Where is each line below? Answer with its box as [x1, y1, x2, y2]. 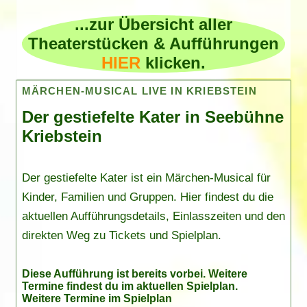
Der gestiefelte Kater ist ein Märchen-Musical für [21, 171, 271, 184]
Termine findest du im [21, 280, 136, 292]
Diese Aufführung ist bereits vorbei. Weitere [21, 267, 247, 280]
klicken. [140, 53, 206, 73]
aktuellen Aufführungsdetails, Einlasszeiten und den [21, 209, 285, 223]
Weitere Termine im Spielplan [21, 292, 172, 304]
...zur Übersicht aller [74, 15, 232, 34]
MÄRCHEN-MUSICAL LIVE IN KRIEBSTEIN [21, 86, 257, 97]
